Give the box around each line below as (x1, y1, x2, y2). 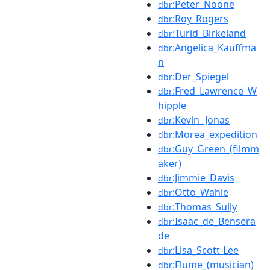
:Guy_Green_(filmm (172, 142, 259, 155)
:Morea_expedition (172, 128, 257, 141)
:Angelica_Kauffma (172, 41, 256, 54)
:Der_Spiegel (172, 70, 229, 83)
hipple (158, 99, 186, 112)
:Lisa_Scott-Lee (172, 243, 239, 257)
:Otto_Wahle (172, 186, 228, 199)
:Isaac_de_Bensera (172, 215, 256, 228)
